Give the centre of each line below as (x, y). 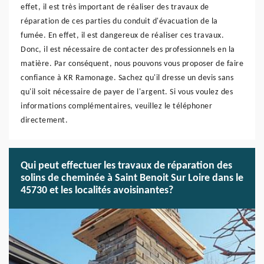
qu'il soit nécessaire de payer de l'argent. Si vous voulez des (127, 92)
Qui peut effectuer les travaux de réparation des (126, 166)
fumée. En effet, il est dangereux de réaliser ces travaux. (122, 36)
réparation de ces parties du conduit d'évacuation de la (119, 22)
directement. (44, 121)
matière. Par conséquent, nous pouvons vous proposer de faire (132, 64)
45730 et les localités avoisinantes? (97, 191)
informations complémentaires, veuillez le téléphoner (116, 106)
